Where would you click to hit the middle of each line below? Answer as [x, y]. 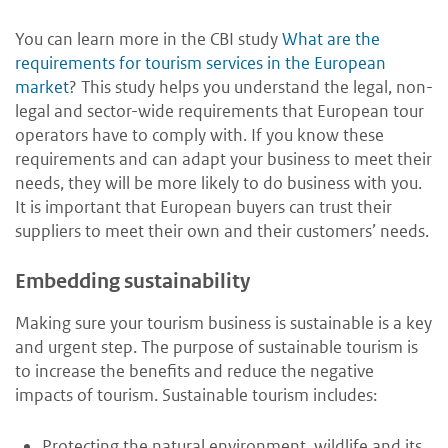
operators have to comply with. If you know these [199, 135]
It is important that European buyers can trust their [203, 207]
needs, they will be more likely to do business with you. [218, 183]
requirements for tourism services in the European [200, 63]
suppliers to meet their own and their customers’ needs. [222, 231]
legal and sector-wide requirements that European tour [219, 111]
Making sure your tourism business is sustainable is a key [223, 323]
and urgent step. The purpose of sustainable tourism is [216, 347]
